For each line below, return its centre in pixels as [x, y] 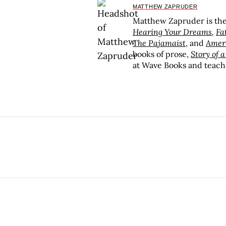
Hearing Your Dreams [172, 32]
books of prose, [162, 54]
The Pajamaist [159, 43]
